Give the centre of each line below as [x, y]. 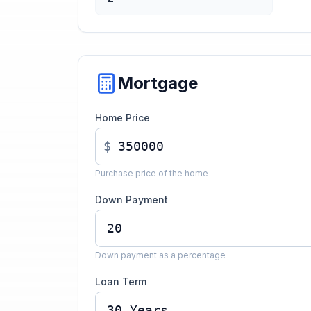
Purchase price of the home [152, 173]
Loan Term [121, 281]
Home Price [123, 118]
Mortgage [158, 83]
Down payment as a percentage [160, 255]
